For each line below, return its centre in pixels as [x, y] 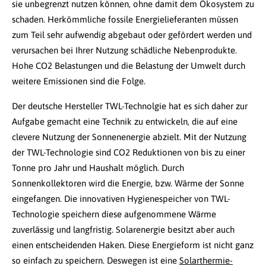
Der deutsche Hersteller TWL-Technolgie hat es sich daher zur [130, 106]
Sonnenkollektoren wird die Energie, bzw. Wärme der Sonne [128, 183]
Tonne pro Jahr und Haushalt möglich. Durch [98, 168]
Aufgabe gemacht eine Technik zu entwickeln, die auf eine [125, 122]
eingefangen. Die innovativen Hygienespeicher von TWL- [121, 199]
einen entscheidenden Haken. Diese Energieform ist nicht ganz [133, 245]
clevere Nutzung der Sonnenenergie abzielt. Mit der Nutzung [129, 137]
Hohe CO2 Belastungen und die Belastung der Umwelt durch [129, 66]
